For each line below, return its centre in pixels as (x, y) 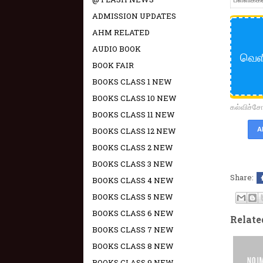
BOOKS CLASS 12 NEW (134, 131)
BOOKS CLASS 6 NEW (133, 213)
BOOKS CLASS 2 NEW (133, 147)
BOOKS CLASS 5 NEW (133, 197)
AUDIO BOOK (117, 49)
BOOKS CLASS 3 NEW (133, 164)
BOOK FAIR (113, 65)
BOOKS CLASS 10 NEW (134, 98)
